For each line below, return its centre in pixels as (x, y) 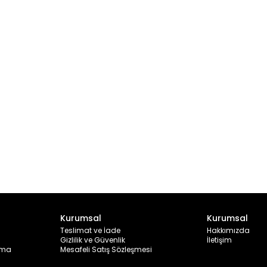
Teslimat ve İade (90, 230)
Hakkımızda (228, 230)
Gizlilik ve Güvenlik (93, 240)
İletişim (219, 240)
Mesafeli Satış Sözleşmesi (106, 249)
